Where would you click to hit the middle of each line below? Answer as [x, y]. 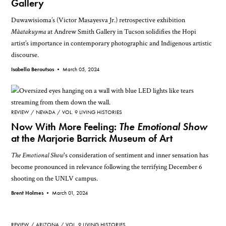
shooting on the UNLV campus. [55, 179]
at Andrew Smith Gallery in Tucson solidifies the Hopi [121, 31]
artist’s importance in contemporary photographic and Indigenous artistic [112, 43]
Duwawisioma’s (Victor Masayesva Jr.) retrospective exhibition [98, 20]
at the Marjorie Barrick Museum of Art [92, 139]
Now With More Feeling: [65, 127]
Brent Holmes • [32, 193]
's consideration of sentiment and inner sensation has [136, 155]
